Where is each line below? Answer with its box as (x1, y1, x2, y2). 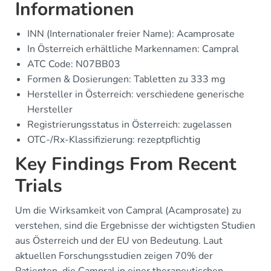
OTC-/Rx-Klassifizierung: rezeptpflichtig (27, 133, 200, 146)
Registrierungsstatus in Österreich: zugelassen (27, 118, 232, 131)
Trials (15, 174, 62, 198)
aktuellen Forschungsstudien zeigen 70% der (15, 249, 213, 263)
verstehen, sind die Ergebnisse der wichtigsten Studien (15, 219, 255, 232)
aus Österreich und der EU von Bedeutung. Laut (15, 234, 223, 247)
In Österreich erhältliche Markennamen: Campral (27, 42, 239, 56)
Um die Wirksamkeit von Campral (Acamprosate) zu (15, 204, 241, 217)
